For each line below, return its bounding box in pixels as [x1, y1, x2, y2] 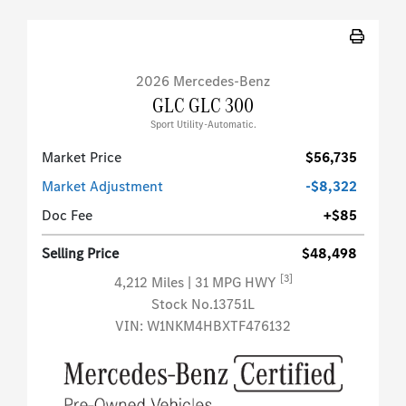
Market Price [42, 148, 121, 168]
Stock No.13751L [151, 295, 255, 314]
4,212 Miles [113, 273, 188, 293]
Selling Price [42, 244, 119, 264]
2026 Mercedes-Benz [136, 72, 270, 92]
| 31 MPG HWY [187, 273, 280, 293]
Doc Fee [42, 206, 92, 226]
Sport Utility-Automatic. [150, 118, 256, 132]
